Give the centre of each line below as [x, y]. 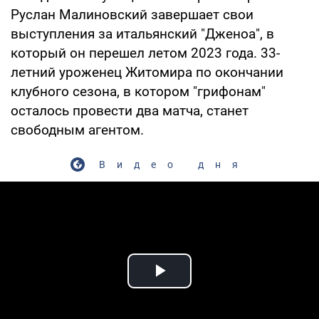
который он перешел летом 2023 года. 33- [145, 53]
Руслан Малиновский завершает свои [132, 14]
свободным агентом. [77, 130]
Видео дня [174, 164]
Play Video [211, 287]
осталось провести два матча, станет [130, 110]
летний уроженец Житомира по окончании [147, 72]
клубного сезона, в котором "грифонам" [138, 91]
